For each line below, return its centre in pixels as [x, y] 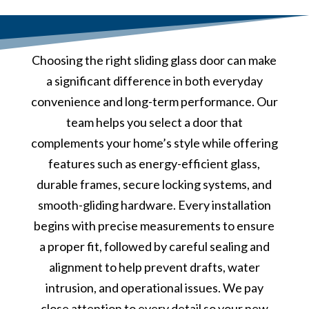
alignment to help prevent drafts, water [154, 267]
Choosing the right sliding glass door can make [154, 60]
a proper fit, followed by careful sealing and [154, 246]
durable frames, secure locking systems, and [154, 184]
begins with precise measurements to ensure [154, 225]
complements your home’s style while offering [154, 142]
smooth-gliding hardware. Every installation [154, 205]
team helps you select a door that [154, 122]
